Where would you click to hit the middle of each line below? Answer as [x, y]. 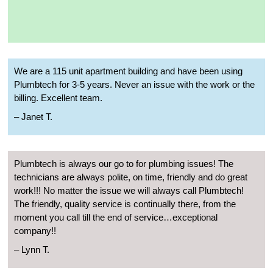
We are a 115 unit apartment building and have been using [128, 71]
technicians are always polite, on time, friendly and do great [131, 177]
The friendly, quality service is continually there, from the [125, 204]
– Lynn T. [32, 250]
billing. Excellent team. [58, 98]
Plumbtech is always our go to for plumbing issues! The [124, 164]
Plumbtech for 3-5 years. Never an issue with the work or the [134, 85]
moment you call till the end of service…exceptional [116, 218]
